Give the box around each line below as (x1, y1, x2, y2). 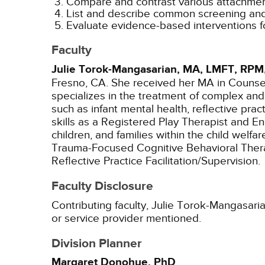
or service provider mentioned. (51, 212, 201, 225)
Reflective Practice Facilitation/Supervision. (51, 154, 260, 167)
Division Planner (51, 236, 142, 251)
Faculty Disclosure (51, 179, 153, 194)
